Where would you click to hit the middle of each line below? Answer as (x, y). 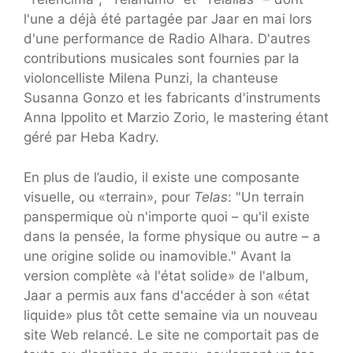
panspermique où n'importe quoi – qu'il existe (167, 216)
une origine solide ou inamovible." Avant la (158, 256)
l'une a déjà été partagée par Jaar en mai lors (168, 19)
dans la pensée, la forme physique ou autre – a (172, 236)
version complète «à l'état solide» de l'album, (166, 275)
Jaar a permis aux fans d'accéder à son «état (167, 295)
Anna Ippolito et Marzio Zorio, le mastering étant (176, 118)
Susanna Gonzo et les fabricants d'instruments (172, 98)
